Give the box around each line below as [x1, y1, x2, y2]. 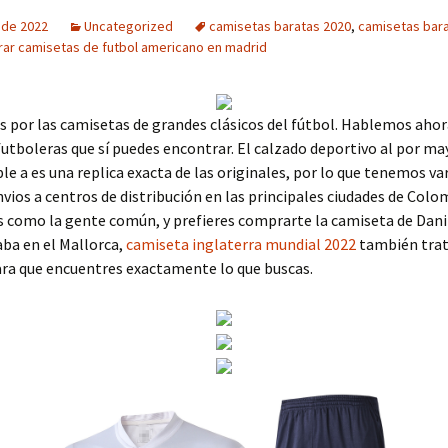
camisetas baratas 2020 [209, 17, 351, 35]
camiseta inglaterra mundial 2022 [126, 234, 356, 254]
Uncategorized [84, 17, 173, 35]
